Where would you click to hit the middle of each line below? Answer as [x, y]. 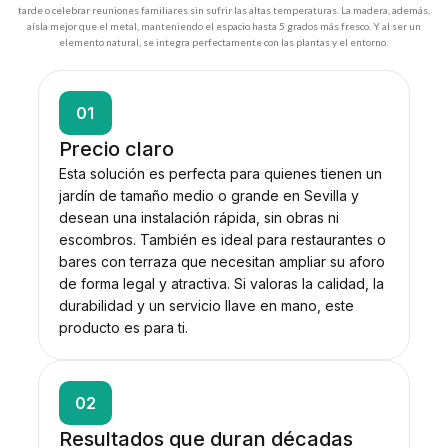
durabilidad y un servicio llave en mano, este [206, 305]
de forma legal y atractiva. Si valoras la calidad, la [221, 283]
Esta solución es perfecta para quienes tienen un [220, 173]
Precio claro [116, 148]
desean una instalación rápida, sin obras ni [198, 217]
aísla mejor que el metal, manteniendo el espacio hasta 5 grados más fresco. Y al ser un [223, 25]
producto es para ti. [123, 327]
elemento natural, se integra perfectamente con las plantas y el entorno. [224, 41]
